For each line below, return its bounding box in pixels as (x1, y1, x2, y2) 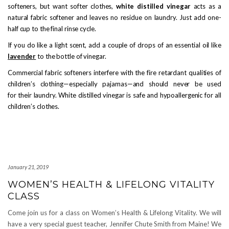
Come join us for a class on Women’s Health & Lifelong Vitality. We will (8, 209, 221, 217)
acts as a (193, 2, 221, 10)
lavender (8, 52, 36, 60)
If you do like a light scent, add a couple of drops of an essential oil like (8, 41, 221, 49)
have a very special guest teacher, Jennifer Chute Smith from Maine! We (8, 220, 221, 228)
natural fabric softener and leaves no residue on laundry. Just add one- (8, 13, 221, 21)
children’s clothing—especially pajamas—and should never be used (8, 80, 221, 88)
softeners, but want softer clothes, (8, 2, 116, 10)
